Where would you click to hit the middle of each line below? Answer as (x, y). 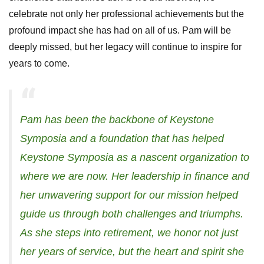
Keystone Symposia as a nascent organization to (135, 158)
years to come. (39, 64)
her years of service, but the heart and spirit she (132, 252)
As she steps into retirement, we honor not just (129, 233)
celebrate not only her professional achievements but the (126, 14)
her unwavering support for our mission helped (129, 195)
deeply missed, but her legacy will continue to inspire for (125, 47)
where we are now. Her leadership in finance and (135, 176)
